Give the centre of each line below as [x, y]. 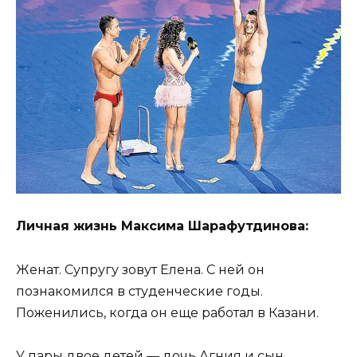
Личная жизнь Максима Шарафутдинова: [162, 226]
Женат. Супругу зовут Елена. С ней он [140, 269]
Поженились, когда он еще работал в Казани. [167, 312]
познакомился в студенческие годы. [139, 291]
